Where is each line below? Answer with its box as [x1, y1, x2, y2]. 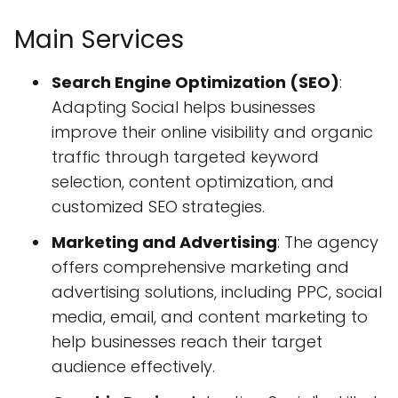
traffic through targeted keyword [52, 146, 319, 169]
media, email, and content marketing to [52, 306, 368, 329]
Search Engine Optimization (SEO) [52, 71, 339, 94]
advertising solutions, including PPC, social [52, 281, 382, 304]
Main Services [14, 22, 184, 58]
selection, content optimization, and [52, 171, 334, 194]
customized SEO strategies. [52, 195, 265, 219]
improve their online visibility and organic [52, 121, 373, 144]
